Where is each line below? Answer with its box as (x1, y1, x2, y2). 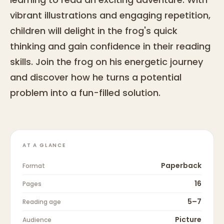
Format (22, 161, 45, 170)
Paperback (161, 160, 201, 171)
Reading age (22, 197, 61, 206)
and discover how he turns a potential (10, 71, 181, 84)
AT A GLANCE (22, 141, 66, 149)
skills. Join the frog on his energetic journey (10, 55, 203, 68)
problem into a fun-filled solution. (10, 86, 160, 99)
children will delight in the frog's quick (10, 24, 177, 37)
